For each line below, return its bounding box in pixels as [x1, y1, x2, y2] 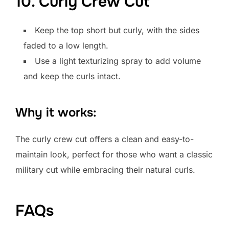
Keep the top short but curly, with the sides [35, 25, 199, 36]
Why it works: [15, 105, 97, 121]
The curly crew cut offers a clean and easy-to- [15, 134, 194, 145]
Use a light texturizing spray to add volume [35, 56, 201, 66]
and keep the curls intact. [24, 71, 121, 82]
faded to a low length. [24, 40, 108, 51]
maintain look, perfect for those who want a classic [15, 149, 213, 160]
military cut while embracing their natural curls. [15, 165, 195, 175]
